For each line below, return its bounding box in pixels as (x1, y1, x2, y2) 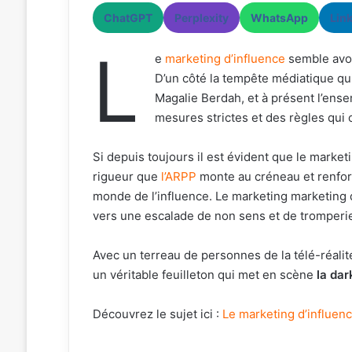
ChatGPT (103, 10, 152, 24)
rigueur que (92, 168, 161, 184)
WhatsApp (250, 10, 308, 24)
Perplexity (174, 10, 229, 24)
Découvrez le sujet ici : (92, 306, 222, 321)
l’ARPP (160, 168, 196, 184)
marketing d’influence (164, 50, 285, 66)
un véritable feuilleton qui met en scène (92, 266, 317, 282)
